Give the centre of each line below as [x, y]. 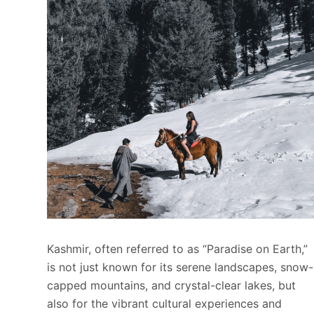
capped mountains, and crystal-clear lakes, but [172, 286]
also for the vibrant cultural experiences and [165, 304]
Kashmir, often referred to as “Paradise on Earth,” [178, 249]
